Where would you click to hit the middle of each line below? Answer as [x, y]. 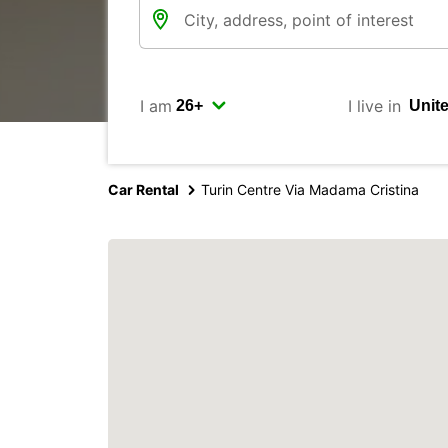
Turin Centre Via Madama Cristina [310, 189]
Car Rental [143, 189]
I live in [374, 105]
